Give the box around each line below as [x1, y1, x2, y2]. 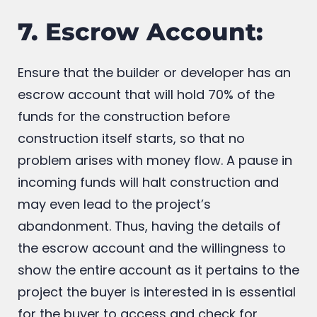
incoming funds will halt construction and [18, 212, 279, 231]
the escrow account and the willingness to [18, 278, 286, 296]
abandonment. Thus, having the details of [18, 256, 281, 275]
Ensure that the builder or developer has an [18, 103, 291, 121]
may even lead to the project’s [18, 234, 211, 253]
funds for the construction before [18, 146, 230, 165]
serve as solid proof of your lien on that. [18, 7, 272, 25]
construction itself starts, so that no [18, 168, 245, 187]
